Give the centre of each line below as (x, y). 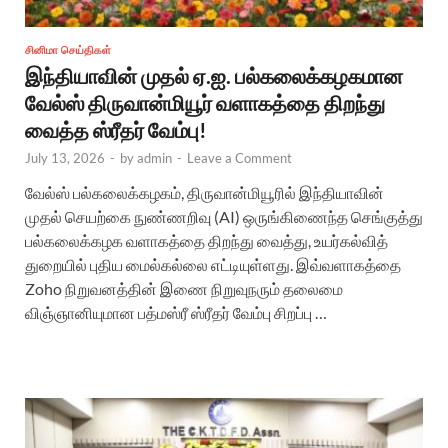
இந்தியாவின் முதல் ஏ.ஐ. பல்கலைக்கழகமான (214, 75)
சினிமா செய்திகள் (68, 49)
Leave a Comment (239, 157)
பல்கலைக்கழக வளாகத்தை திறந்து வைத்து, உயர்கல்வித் (206, 240)
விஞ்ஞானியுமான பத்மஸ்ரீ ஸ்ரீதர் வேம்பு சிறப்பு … (176, 312)
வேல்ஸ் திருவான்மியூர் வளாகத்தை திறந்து (205, 102)
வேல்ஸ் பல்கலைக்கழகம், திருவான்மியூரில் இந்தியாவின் (204, 192)
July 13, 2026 (65, 157)
